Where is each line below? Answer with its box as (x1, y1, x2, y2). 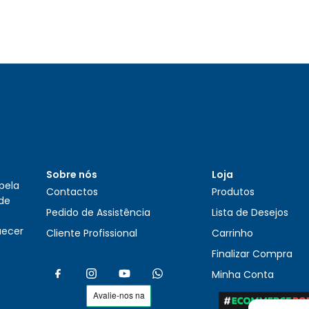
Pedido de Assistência (46, 206, 151, 220)
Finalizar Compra (212, 247, 293, 261)
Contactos (46, 185, 99, 199)
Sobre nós (46, 168, 98, 182)
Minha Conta (212, 268, 275, 282)
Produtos (212, 185, 255, 199)
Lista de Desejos (212, 206, 289, 220)
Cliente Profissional (46, 226, 138, 241)
